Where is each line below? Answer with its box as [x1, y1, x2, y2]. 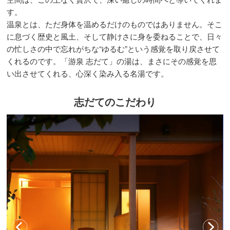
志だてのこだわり [73, 94, 156, 109]
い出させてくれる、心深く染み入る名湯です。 [7, 68, 169, 79]
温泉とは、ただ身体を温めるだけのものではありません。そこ [7, 18, 223, 30]
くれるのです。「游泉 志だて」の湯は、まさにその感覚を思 [7, 55, 217, 67]
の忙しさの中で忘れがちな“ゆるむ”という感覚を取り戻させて [7, 43, 220, 54]
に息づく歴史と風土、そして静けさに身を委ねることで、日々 [7, 31, 223, 42]
